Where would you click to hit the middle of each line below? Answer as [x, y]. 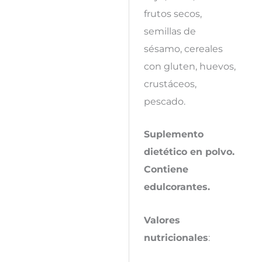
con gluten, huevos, [189, 66]
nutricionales [176, 237]
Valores [162, 220]
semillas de [170, 31]
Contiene [166, 169]
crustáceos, [170, 84]
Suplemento [173, 134]
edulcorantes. [177, 187]
